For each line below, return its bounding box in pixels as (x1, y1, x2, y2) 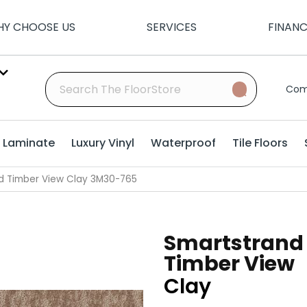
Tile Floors (232, 135, 288, 151)
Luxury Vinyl (71, 135, 134, 151)
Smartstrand (164, 229, 304, 258)
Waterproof (151, 135, 216, 151)
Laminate (3, 135, 55, 151)
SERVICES (146, 19, 197, 35)
